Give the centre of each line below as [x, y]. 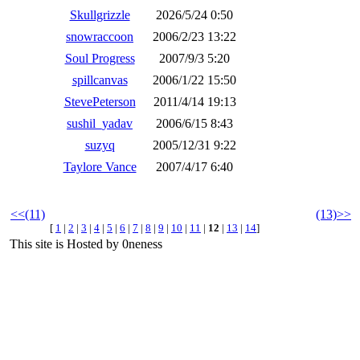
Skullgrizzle [100, 15]
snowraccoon [100, 37]
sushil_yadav [100, 123]
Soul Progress [100, 58]
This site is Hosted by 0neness [84, 244]
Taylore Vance [100, 167]
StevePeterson [100, 102]
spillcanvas [100, 80]
